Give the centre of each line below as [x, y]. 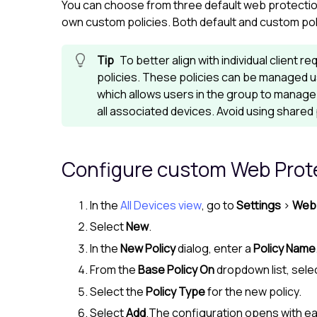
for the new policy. [253, 291]
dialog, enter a [214, 248]
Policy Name [284, 248]
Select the [118, 291]
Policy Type [175, 291]
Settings [259, 205]
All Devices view [161, 205]
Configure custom [146, 169]
